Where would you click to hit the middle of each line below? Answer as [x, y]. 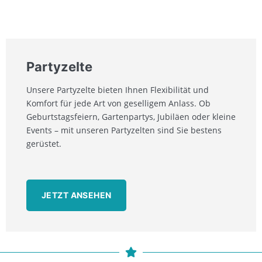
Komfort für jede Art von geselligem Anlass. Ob [118, 104]
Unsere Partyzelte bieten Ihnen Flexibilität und [118, 90]
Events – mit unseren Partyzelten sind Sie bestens [124, 130]
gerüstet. [44, 144]
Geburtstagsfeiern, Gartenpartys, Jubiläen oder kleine [131, 117]
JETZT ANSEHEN [77, 195]
